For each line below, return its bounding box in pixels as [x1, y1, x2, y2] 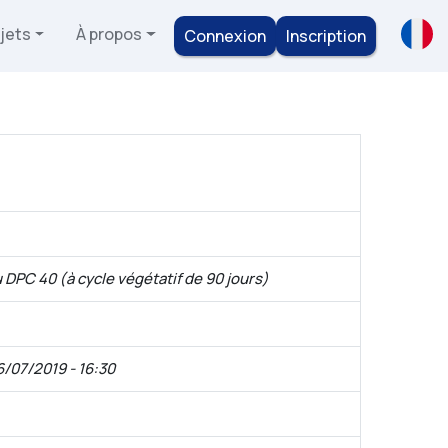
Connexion [184, 25, 266, 47]
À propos [76, 23, 143, 45]
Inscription [286, 25, 366, 47]
